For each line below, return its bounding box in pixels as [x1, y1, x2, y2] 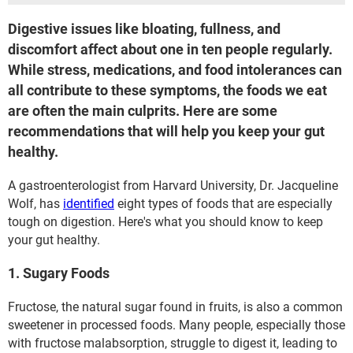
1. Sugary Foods [8, 265, 110, 281]
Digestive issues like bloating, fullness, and [8, 20, 281, 37]
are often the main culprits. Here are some [8, 102, 277, 119]
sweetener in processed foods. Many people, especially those [8, 318, 345, 333]
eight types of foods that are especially [114, 196, 333, 211]
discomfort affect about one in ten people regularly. [8, 41, 333, 58]
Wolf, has [8, 196, 63, 211]
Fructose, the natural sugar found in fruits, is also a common [8, 299, 343, 314]
